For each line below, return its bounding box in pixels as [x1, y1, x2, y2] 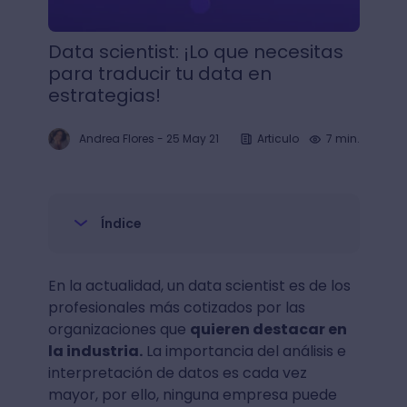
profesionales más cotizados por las [47, 297, 305, 318]
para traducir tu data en [47, 61, 272, 86]
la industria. [47, 341, 143, 362]
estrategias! [47, 83, 161, 108]
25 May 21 [165, 131, 219, 146]
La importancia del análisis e [142, 341, 346, 362]
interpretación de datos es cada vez [47, 362, 307, 383]
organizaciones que [47, 319, 190, 340]
